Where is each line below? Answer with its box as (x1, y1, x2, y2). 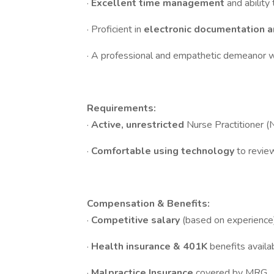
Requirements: (87, 102, 156, 115)
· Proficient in (87, 23, 144, 36)
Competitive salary (91, 213, 182, 227)
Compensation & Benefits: (87, 197, 210, 210)
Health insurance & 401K (91, 240, 210, 253)
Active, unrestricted (91, 118, 187, 131)
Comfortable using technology (91, 144, 237, 158)
